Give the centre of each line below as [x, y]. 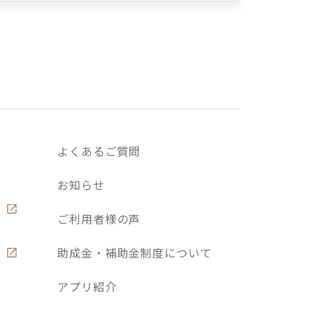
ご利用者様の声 [99, 218]
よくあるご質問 [99, 151]
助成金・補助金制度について [135, 252]
